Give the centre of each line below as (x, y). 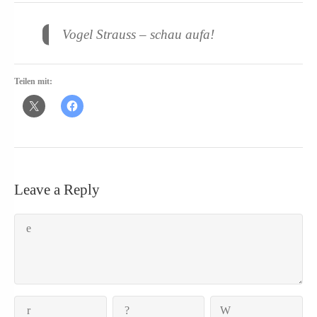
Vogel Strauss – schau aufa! (139, 35)
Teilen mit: (33, 82)
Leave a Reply (57, 189)
